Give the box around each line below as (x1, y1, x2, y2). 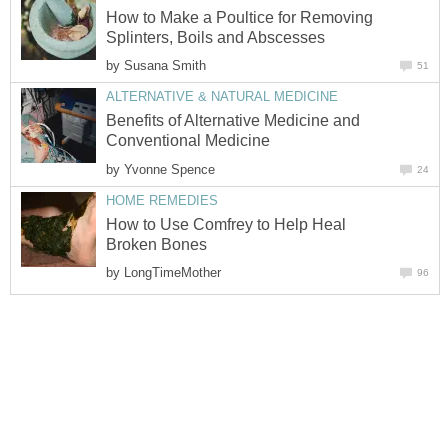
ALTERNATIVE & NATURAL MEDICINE (106, 89, 338, 105)
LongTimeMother (124, 264, 221, 280)
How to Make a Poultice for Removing (106, 9, 373, 27)
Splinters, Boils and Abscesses (106, 29, 325, 47)
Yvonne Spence (124, 161, 215, 177)
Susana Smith (124, 58, 206, 74)
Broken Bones (106, 235, 207, 253)
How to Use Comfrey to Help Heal (106, 215, 346, 233)
